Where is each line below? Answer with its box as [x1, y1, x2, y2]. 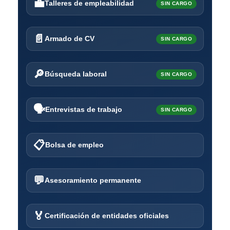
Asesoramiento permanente [45, 176, 141, 184]
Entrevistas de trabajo [45, 105, 122, 113]
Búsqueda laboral [45, 70, 107, 78]
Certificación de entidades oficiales [45, 212, 169, 220]
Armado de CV [45, 34, 94, 43]
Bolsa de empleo [45, 141, 104, 149]
